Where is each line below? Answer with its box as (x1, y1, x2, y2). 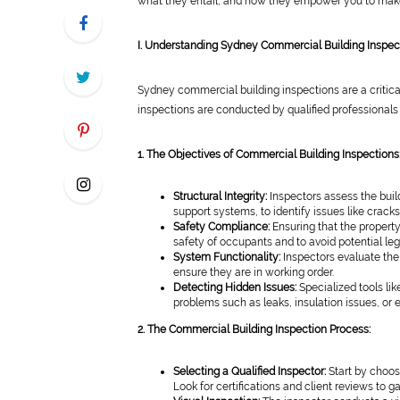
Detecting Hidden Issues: (173, 281, 296, 294)
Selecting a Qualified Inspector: (173, 365, 326, 378)
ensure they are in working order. (173, 266, 334, 279)
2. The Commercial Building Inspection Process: (137, 323, 371, 336)
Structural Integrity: (173, 190, 267, 203)
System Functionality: (173, 251, 280, 263)
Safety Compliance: (173, 221, 270, 233)
